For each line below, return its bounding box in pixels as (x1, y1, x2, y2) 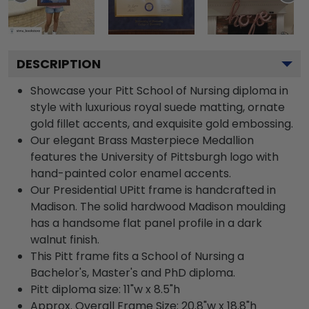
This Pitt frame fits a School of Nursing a (30, 248, 244, 264)
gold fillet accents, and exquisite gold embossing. (30, 116, 293, 132)
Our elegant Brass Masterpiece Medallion (30, 132, 254, 148)
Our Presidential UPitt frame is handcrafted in (30, 182, 276, 198)
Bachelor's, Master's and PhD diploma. (30, 265, 235, 281)
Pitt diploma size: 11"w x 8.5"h (30, 281, 180, 297)
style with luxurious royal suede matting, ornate (30, 99, 285, 115)
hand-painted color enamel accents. (30, 166, 231, 181)
